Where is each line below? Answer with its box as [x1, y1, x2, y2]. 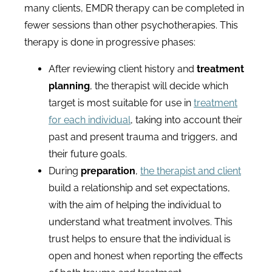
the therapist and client [140, 165, 241, 177]
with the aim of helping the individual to [49, 199, 222, 211]
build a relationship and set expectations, [49, 182, 230, 194]
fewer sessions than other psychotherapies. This [24, 19, 238, 31]
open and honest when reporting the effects [49, 250, 243, 262]
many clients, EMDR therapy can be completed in [24, 2, 244, 14]
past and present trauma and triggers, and [49, 131, 237, 143]
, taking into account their [131, 114, 242, 126]
